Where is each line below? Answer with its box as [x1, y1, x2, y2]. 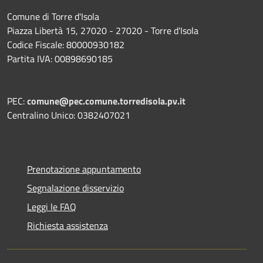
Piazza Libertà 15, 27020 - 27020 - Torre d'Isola [7, 23, 198, 38]
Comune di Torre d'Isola [7, 9, 99, 23]
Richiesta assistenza [27, 218, 108, 232]
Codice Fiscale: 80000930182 [7, 37, 124, 52]
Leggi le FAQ [27, 199, 76, 214]
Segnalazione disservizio [27, 180, 124, 195]
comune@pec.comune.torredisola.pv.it [27, 93, 186, 108]
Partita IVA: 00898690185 [7, 51, 113, 66]
